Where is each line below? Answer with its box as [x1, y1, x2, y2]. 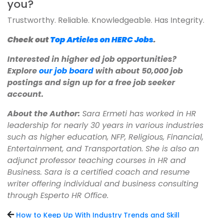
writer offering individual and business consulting [7, 178, 199, 190]
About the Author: [7, 108, 82, 120]
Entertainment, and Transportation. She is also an [7, 143, 199, 155]
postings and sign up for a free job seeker [7, 77, 175, 89]
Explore [7, 65, 39, 77]
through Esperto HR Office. [7, 190, 109, 201]
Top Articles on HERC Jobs [50, 34, 153, 46]
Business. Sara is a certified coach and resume [7, 166, 190, 178]
